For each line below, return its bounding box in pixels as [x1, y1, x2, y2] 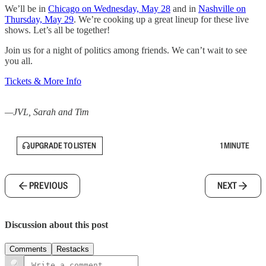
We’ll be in [5, 3, 48, 14]
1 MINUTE [220, 140, 249, 151]
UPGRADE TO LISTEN [30, 140, 96, 151]
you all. [5, 55, 33, 66]
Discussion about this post [5, 220, 108, 230]
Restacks [56, 245, 89, 254]
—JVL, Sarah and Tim [5, 106, 89, 117]
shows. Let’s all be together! [5, 24, 110, 35]
